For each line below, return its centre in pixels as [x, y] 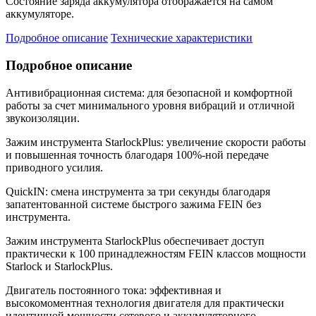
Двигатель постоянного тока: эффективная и [114, 290]
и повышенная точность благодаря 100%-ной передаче [137, 154]
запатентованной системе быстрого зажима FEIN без [133, 204]
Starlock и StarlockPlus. [59, 266]
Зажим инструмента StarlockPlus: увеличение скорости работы [156, 142]
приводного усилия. [54, 167]
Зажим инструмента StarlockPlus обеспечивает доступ [135, 241]
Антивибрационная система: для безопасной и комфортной [149, 92]
